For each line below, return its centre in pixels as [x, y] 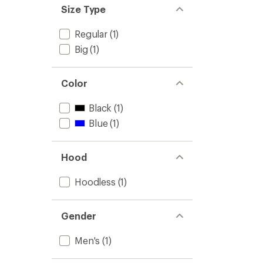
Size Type [84, 9]
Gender [79, 216]
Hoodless [95, 182]
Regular [91, 34]
